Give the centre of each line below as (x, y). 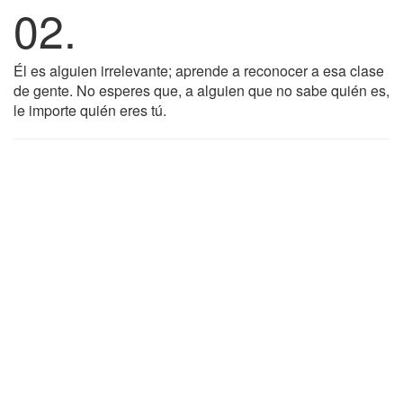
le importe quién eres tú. (90, 110)
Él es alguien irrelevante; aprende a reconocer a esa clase (199, 71)
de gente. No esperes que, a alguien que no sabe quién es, (201, 90)
